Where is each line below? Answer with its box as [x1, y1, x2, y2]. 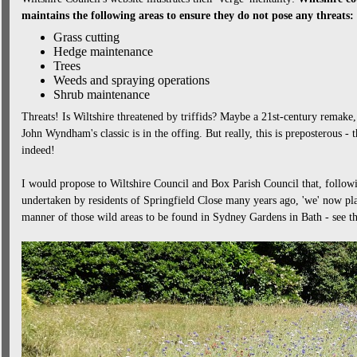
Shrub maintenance [53, 88, 150, 101]
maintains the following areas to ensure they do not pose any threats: [21, 10, 354, 22]
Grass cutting [53, 30, 120, 44]
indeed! [21, 144, 55, 156]
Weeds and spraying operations [53, 73, 210, 87]
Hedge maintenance [53, 45, 153, 58]
